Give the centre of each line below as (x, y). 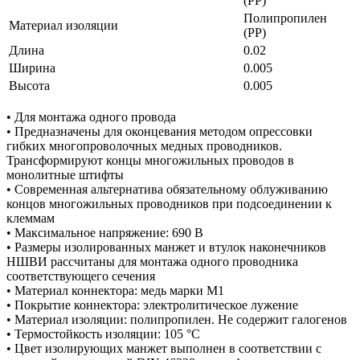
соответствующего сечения (81, 276)
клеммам (31, 218)
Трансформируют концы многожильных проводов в (150, 160)
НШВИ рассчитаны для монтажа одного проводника (152, 261)
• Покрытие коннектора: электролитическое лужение (152, 305)
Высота (29, 85)
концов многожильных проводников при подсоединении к (169, 203)
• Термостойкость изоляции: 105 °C (103, 333)
